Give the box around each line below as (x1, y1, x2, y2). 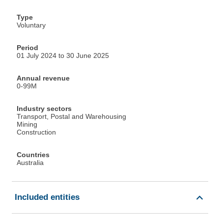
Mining (17, 120, 37, 129)
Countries (17, 151, 50, 159)
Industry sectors (17, 105, 72, 113)
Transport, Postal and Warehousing (17, 112, 126, 121)
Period (17, 44, 38, 52)
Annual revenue (17, 74, 70, 82)
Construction (17, 128, 56, 137)
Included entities (15, 192, 80, 202)
